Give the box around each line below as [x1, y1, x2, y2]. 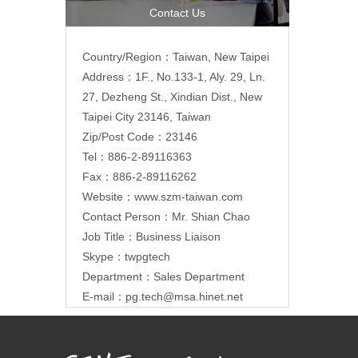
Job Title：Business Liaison [82, 229, 221, 243]
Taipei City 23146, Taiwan [82, 109, 211, 123]
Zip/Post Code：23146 [82, 129, 197, 143]
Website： [82, 189, 134, 203]
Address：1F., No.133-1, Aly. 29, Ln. [82, 70, 265, 83]
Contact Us [149, 6, 205, 19]
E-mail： [82, 289, 125, 303]
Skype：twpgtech [82, 249, 170, 263]
